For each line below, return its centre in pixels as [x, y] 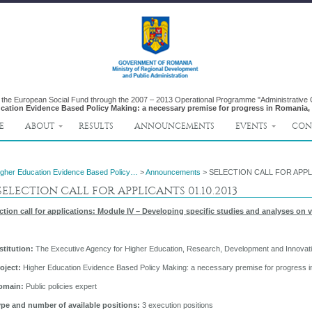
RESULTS [96, 126]
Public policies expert [60, 286]
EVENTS [251, 126]
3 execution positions [178, 305]
